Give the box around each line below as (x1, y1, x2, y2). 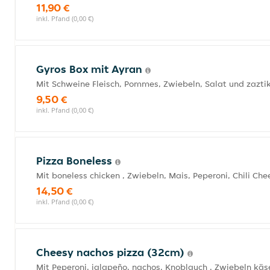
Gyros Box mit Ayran (36, 62, 145, 76)
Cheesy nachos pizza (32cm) (36, 245, 187, 259)
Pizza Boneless (36, 154, 115, 168)
